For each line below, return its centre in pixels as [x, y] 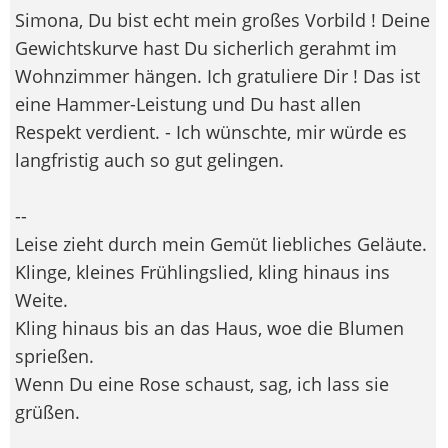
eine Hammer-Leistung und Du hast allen [188, 103]
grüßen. [47, 411]
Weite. [41, 299]
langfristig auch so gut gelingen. [149, 159]
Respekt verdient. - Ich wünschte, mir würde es [211, 131]
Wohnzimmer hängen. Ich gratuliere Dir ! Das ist [217, 75]
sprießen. [54, 355]
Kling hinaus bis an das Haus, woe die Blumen [209, 327]
